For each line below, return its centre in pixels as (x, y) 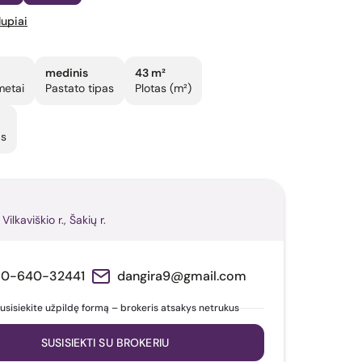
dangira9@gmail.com (182, 276)
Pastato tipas (80, 88)
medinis (67, 72)
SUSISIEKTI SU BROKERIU (105, 342)
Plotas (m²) (163, 88)
